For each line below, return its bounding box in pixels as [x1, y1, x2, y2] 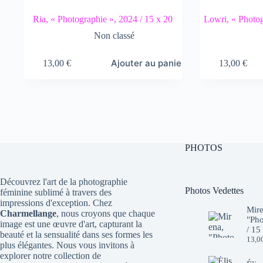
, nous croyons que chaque [56, 208, 155, 219]
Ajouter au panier [111, 58, 186, 69]
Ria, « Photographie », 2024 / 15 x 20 [32, 14, 173, 24]
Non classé [94, 31, 135, 41]
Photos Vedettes [184, 186, 244, 195]
